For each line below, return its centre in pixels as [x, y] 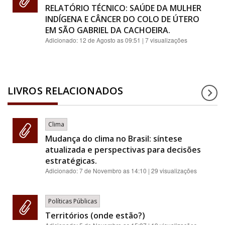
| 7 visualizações [164, 40]
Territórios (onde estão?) [95, 216]
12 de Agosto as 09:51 [110, 40]
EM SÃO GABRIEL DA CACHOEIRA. [108, 30]
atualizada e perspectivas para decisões [123, 150]
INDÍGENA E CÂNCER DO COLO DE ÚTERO [122, 19]
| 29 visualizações [172, 171]
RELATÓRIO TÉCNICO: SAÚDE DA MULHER [123, 8]
